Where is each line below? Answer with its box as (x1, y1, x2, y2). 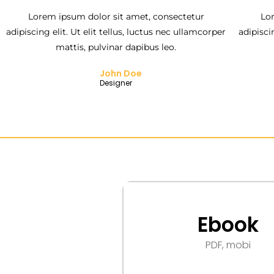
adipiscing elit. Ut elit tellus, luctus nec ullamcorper (6, 26, 226, 37)
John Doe (99, 67, 142, 80)
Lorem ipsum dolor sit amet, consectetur (28, 10, 204, 22)
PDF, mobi (205, 237, 251, 252)
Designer (99, 78, 132, 88)
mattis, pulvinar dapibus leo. (56, 41, 177, 53)
